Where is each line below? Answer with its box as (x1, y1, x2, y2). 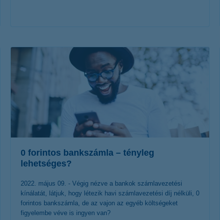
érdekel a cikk (77, 39, 128, 51)
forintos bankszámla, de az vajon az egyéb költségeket (21, 199, 178, 207)
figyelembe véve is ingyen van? (21, 209, 110, 217)
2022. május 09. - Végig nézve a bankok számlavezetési (21, 180, 182, 187)
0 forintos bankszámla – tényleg (21, 148, 154, 158)
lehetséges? (21, 159, 72, 168)
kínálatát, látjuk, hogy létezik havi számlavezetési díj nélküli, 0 (21, 190, 199, 197)
